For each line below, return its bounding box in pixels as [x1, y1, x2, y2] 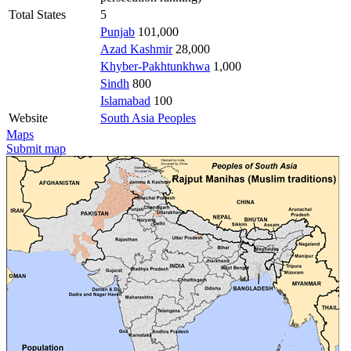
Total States [9, 7, 66, 21]
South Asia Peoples [100, 110, 196, 125]
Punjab [100, 24, 135, 38]
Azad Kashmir [100, 42, 172, 56]
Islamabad [100, 93, 150, 107]
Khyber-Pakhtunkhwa [100, 59, 210, 73]
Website [9, 110, 48, 125]
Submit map [6, 141, 66, 155]
